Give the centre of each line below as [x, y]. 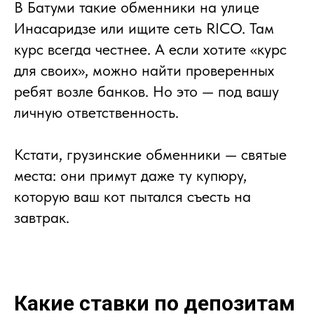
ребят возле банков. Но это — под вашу [146, 91]
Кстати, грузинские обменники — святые [150, 154]
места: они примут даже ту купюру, [130, 175]
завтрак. [42, 217]
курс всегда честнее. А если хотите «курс [150, 49]
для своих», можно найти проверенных [144, 70]
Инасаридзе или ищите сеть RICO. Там [144, 28]
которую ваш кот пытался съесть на [132, 196]
